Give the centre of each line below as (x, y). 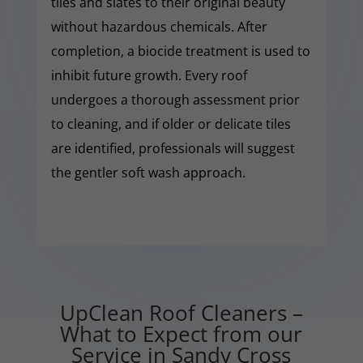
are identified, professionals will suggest (173, 148)
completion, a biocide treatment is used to (180, 51)
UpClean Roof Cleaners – (181, 312)
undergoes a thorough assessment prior (175, 99)
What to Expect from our (181, 333)
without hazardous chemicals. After (159, 26)
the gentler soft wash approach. (148, 172)
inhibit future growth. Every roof (149, 75)
